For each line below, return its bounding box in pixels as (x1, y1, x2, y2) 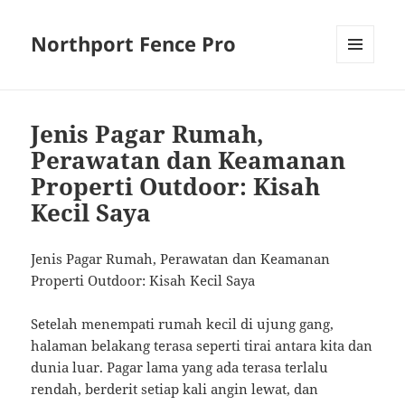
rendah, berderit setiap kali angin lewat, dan (31, 380, 319, 399)
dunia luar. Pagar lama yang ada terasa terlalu (31, 358, 329, 377)
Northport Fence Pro (31, 30, 237, 58)
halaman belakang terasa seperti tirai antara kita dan (31, 336, 373, 355)
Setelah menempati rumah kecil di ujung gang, (31, 315, 334, 334)
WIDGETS (336, 93, 388, 109)
